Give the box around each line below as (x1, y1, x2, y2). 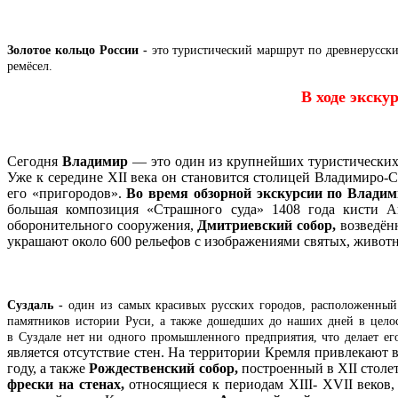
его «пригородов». (7, 185, 122, 201)
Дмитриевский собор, (197, 217, 337, 233)
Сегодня (7, 153, 62, 169)
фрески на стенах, (7, 376, 130, 392)
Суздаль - (7, 298, 68, 312)
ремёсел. (7, 59, 52, 73)
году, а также (7, 360, 90, 376)
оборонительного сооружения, (7, 217, 198, 233)
